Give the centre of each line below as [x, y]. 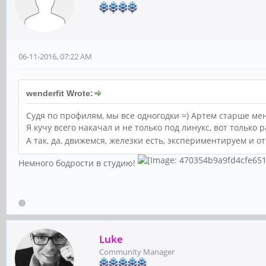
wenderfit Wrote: [60, 94]
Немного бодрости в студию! [78, 163]
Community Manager [137, 252]
